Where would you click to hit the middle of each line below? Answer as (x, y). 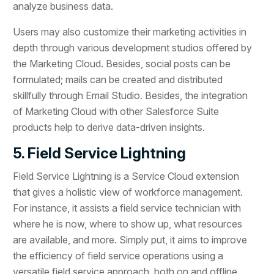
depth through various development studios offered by (133, 47)
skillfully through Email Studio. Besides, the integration (131, 95)
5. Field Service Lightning (100, 153)
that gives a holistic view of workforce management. (128, 192)
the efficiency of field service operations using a (118, 255)
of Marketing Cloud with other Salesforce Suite (116, 111)
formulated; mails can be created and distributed (118, 79)
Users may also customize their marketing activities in (130, 31)
